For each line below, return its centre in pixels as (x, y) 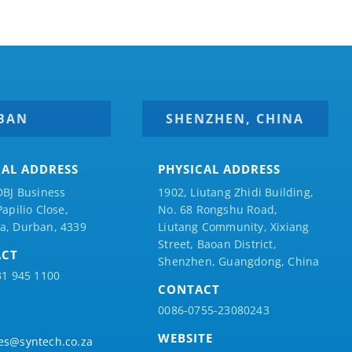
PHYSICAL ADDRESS (220, 169)
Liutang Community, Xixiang (234, 227)
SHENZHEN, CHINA (235, 119)
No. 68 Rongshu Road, (218, 210)
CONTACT (189, 290)
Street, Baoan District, (217, 244)
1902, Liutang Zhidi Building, (236, 192)
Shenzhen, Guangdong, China (239, 262)
